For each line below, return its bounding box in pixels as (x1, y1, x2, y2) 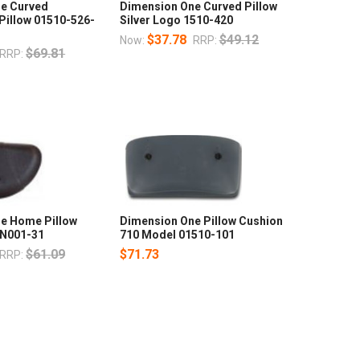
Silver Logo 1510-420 (119, 14, 233, 27)
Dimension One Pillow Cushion (119, 215, 283, 228)
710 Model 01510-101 (119, 228, 235, 242)
